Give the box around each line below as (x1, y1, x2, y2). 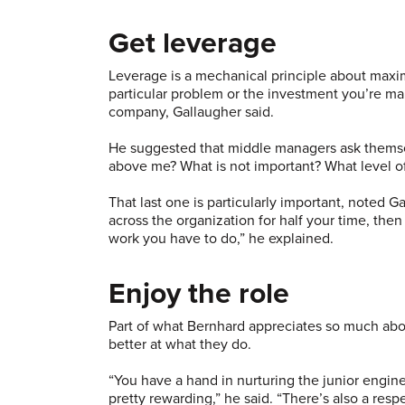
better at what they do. (108, 334, 251, 353)
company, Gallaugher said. (108, 102, 274, 121)
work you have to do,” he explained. (108, 229, 334, 248)
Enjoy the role (108, 276, 289, 311)
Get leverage (108, 25, 277, 61)
